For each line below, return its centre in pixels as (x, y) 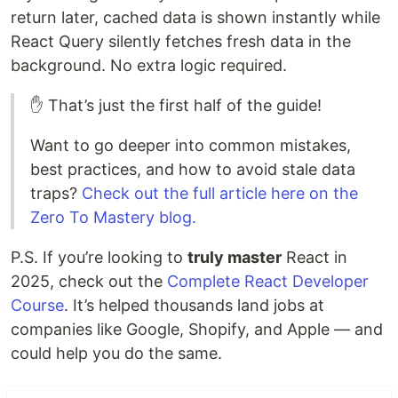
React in (314, 258)
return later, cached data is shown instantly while (195, 18)
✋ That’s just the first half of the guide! (176, 106)
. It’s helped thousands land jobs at (194, 306)
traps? (56, 194)
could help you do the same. (116, 354)
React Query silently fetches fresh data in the (181, 42)
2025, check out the (89, 282)
